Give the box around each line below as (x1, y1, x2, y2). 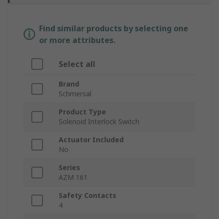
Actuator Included (59, 135, 124, 145)
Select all (59, 59, 95, 70)
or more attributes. (39, 35, 115, 46)
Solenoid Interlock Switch (59, 117, 139, 127)
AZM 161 (59, 173, 88, 182)
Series (59, 163, 80, 173)
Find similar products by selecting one (39, 23, 188, 34)
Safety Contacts (59, 191, 116, 200)
